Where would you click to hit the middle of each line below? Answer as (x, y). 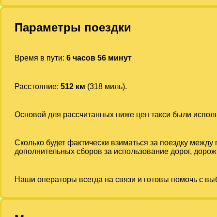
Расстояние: (37, 86)
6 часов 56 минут (99, 58)
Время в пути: (40, 58)
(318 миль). (106, 86)
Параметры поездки (73, 28)
